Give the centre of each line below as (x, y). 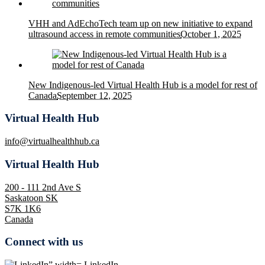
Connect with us (44, 242)
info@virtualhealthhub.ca (52, 141)
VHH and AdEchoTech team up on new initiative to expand (140, 23)
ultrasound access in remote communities (104, 34)
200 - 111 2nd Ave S (43, 187)
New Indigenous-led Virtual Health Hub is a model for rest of (143, 85)
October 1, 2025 (211, 34)
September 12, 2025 (94, 95)
